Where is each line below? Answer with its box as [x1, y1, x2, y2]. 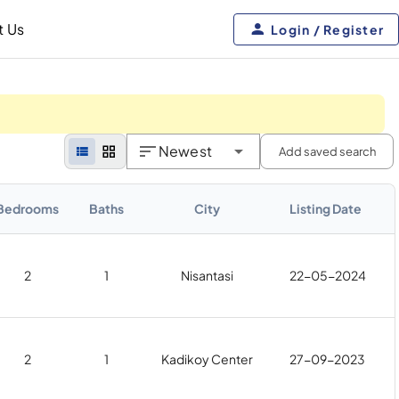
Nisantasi [180, 267, 233, 283]
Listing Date [289, 200, 362, 216]
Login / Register [271, 20, 384, 37]
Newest [159, 142, 212, 160]
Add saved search [278, 143, 376, 159]
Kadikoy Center [160, 351, 253, 367]
